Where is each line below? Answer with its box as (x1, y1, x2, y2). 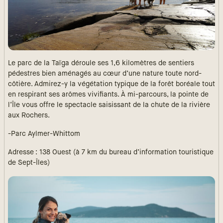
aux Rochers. (8, 111, 50, 119)
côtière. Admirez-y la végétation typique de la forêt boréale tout (8, 80, 215, 88)
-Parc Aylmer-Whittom (8, 130, 80, 137)
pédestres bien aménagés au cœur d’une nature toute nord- (8, 70, 202, 77)
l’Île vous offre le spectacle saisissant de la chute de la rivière (8, 101, 210, 109)
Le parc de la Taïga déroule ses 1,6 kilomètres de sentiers (8, 59, 194, 67)
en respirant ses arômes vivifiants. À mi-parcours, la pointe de (8, 91, 209, 98)
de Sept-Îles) (8, 159, 50, 166)
